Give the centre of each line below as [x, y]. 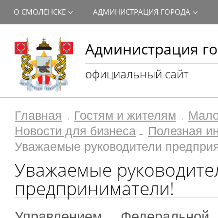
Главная [38, 116]
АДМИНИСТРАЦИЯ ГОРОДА [142, 12]
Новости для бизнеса [75, 131]
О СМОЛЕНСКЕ [40, 12]
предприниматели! [94, 188]
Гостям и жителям [125, 116]
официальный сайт [137, 74]
